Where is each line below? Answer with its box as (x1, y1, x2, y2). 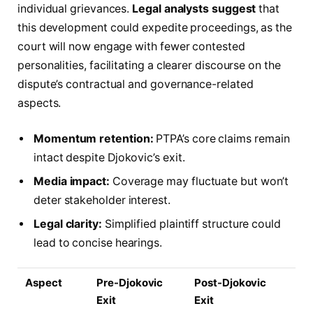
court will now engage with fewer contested (17, 39, 245, 53)
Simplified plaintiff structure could (101, 217, 281, 231)
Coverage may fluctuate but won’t (109, 175, 289, 189)
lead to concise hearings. (34, 236, 163, 250)
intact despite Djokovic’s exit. (34, 151, 185, 165)
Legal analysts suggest (132, 1, 256, 15)
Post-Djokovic (194, 276, 267, 290)
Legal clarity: (34, 217, 102, 231)
